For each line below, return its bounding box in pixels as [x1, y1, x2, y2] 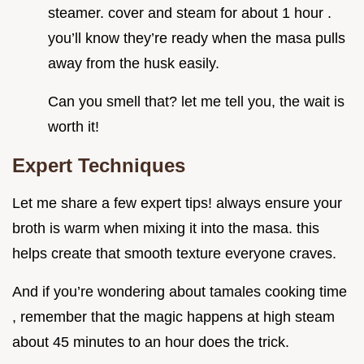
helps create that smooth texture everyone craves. [12, 245, 336, 262]
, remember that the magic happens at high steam [12, 309, 335, 326]
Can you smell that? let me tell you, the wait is [48, 93, 344, 110]
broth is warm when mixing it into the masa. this [12, 220, 319, 237]
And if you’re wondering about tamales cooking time [12, 284, 347, 301]
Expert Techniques [12, 154, 185, 177]
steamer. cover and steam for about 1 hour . [48, 5, 331, 22]
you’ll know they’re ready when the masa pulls [48, 30, 345, 47]
